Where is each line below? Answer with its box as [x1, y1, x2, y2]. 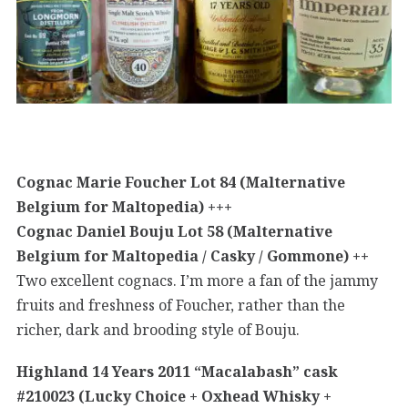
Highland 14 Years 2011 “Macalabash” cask [16, 361, 338, 382]
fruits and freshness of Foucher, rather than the [16, 294, 345, 315]
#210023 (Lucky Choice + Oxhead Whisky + [16, 385, 331, 406]
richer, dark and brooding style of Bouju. [16, 319, 300, 340]
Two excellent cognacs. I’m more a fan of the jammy [16, 270, 378, 291]
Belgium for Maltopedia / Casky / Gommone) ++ [16, 245, 369, 266]
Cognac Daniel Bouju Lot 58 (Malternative [16, 220, 332, 241]
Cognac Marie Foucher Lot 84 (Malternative [16, 171, 345, 192]
